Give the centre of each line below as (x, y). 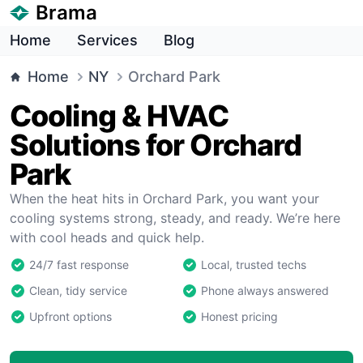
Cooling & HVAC (120, 116)
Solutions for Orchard (156, 145)
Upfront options (70, 316)
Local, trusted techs (254, 265)
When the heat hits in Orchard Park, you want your (164, 199)
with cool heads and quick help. (107, 237)
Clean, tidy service (78, 290)
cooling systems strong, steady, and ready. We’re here (175, 218)
